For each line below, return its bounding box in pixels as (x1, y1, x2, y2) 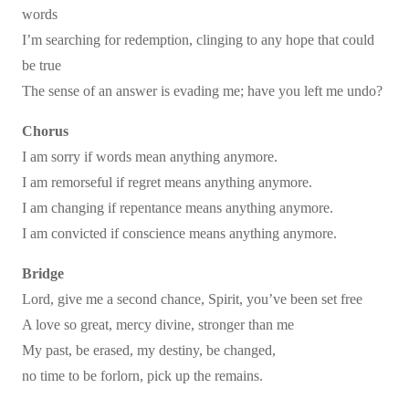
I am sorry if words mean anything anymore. (22, 149, 278, 164)
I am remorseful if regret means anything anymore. (22, 174, 312, 190)
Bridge (22, 266, 64, 281)
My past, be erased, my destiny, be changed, (22, 342, 276, 358)
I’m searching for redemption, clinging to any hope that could (22, 32, 374, 47)
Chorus (22, 123, 68, 139)
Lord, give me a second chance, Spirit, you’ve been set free (22, 291, 362, 307)
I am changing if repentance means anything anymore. (22, 200, 333, 215)
